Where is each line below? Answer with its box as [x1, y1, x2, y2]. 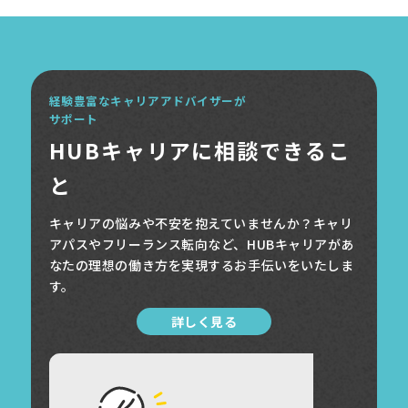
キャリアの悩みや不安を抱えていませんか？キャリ [48, 214, 353, 233]
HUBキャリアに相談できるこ [48, 135, 351, 167]
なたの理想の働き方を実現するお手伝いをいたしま [48, 256, 354, 275]
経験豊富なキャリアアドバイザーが [48, 92, 247, 110]
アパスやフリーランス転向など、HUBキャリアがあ [48, 235, 355, 254]
